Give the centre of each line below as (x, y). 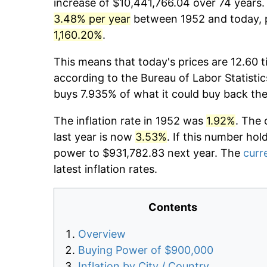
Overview (102, 234)
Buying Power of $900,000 (146, 250)
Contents (173, 207)
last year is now (94, 137)
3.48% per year (92, 19)
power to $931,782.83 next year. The (148, 153)
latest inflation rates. (105, 169)
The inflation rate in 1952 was (130, 121)
